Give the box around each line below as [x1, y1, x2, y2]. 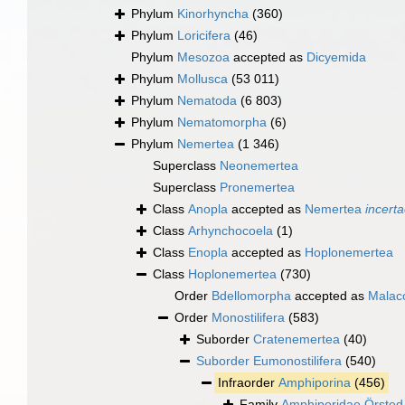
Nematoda [177, 93, 237, 108]
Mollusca [177, 71, 228, 87]
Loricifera [177, 28, 231, 43]
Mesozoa [177, 50, 230, 65]
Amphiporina [278, 375, 351, 391]
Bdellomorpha [212, 288, 291, 304]
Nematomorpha [177, 115, 267, 130]
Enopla [188, 245, 228, 260]
